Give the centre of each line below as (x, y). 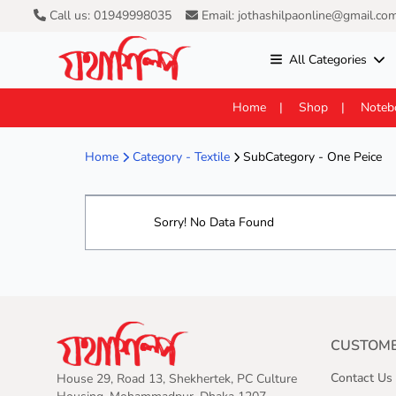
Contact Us (362, 378)
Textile (212, 157)
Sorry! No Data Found (214, 222)
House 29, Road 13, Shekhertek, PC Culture (177, 378)
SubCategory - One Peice (311, 157)
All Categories (327, 60)
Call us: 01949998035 (109, 15)
